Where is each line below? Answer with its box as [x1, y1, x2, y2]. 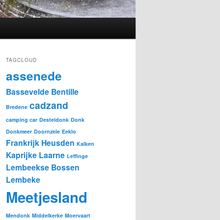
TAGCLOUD [6, 56, 37, 64]
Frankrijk [6, 137, 39, 149]
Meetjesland [6, 187, 87, 208]
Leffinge [67, 152, 88, 160]
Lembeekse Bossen [6, 162, 80, 173]
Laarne [39, 149, 65, 161]
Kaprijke [6, 149, 37, 161]
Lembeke [6, 174, 40, 186]
